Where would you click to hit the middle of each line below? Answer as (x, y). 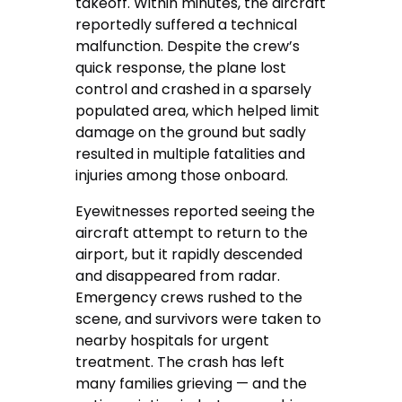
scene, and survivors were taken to (199, 319)
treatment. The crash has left (180, 362)
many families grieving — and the (192, 383)
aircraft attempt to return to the (192, 232)
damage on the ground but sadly (191, 132)
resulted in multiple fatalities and (191, 153)
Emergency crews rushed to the (189, 297)
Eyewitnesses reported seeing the (196, 211)
